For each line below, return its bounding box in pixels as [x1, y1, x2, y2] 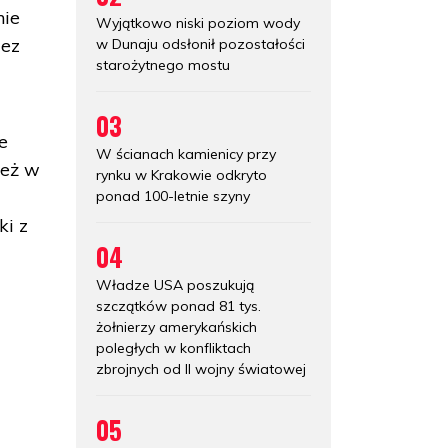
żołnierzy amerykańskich [96, 317, 257, 336]
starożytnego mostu [96, 55, 230, 74]
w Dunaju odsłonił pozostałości [96, 34, 305, 53]
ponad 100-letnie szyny [96, 186, 250, 205]
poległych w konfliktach [96, 338, 251, 357]
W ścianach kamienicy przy [96, 144, 276, 163]
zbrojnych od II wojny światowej [96, 359, 306, 378]
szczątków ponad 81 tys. [96, 296, 261, 315]
